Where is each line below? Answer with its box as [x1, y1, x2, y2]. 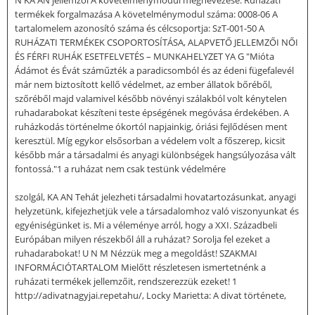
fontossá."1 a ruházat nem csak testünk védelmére [15, 162, 226, 175]
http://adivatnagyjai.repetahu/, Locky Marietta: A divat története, [15, 288, 286, 302]
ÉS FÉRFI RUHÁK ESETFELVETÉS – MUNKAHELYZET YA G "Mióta [15, 49, 274, 63]
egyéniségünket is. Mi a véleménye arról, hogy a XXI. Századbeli [15, 218, 277, 231]
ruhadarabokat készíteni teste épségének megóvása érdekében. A [15, 105, 289, 119]
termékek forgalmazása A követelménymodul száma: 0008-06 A [15, 7, 278, 20]
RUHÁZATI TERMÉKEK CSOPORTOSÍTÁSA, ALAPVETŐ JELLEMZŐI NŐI [15, 35, 298, 49]
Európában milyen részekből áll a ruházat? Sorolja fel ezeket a [15, 232, 270, 245]
